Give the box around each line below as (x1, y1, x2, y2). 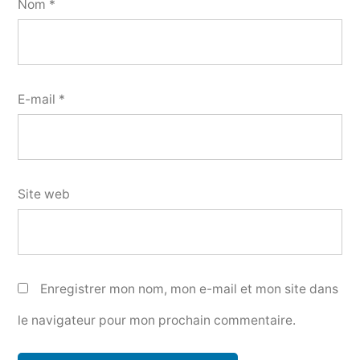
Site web (18, 186, 70, 202)
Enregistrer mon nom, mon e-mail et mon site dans (40, 280, 338, 297)
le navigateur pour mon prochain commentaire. (18, 312, 296, 328)
